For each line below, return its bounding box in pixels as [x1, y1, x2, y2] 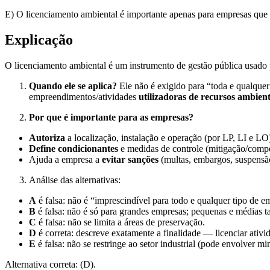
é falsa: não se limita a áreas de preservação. [36, 217, 205, 228]
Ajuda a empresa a [29, 154, 102, 165]
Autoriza [29, 133, 65, 143]
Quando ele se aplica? [29, 81, 117, 92]
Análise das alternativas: [29, 175, 121, 186]
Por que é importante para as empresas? [29, 112, 193, 123]
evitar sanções [102, 154, 159, 165]
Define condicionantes [29, 143, 118, 154]
